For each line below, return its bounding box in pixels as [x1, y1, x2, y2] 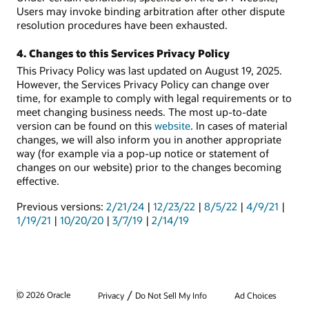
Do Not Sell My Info [135, 289, 207, 301]
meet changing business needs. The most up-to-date [17, 105, 267, 119]
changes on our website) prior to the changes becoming [17, 160, 281, 175]
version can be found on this [17, 119, 154, 133]
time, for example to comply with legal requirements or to [17, 91, 292, 106]
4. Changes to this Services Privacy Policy [17, 46, 230, 61]
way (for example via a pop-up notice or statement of [17, 146, 269, 161]
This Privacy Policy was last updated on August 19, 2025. [17, 63, 282, 78]
